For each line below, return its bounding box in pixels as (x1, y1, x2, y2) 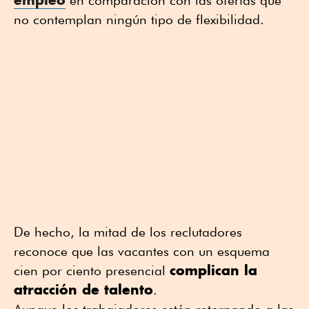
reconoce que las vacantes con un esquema (14, 243, 270, 259)
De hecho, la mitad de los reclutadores (14, 224, 242, 240)
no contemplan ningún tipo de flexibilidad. (14, 12, 264, 28)
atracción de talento (14, 281, 153, 299)
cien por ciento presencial (14, 263, 170, 279)
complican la (170, 261, 257, 279)
